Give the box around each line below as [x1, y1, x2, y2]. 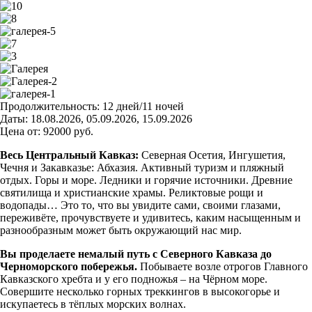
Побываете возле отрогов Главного [137, 260, 308, 272]
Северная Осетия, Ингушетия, [139, 148, 286, 161]
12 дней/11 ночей [102, 100, 184, 112]
